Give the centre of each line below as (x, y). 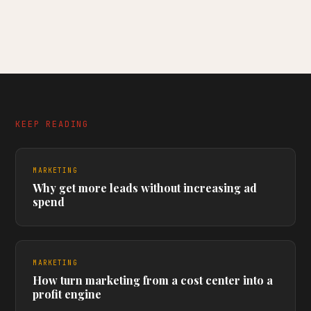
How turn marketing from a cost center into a (153, 280)
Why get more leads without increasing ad (145, 188)
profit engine (67, 294)
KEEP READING (52, 124)
